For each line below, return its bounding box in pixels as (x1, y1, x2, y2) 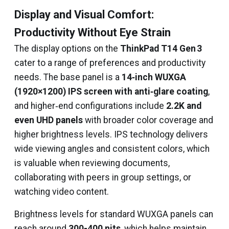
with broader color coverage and (83, 115, 213, 125)
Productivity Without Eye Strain (14, 26, 171, 39)
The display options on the (14, 43, 120, 54)
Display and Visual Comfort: (14, 8, 154, 21)
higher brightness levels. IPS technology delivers (14, 129, 208, 140)
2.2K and (166, 101, 201, 111)
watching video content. (14, 187, 109, 197)
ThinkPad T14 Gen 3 (120, 43, 202, 54)
